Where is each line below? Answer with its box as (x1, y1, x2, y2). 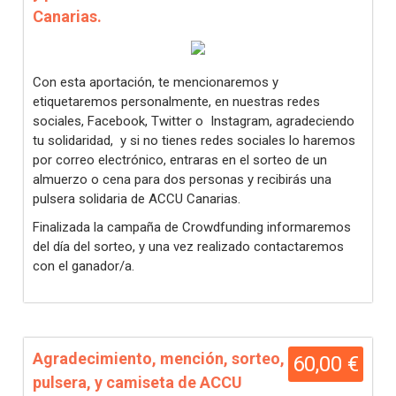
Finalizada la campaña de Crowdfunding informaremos (33, 219, 351, 235)
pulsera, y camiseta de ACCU (33, 373, 242, 392)
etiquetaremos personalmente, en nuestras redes (33, 94, 320, 110)
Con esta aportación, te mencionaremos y (33, 74, 278, 90)
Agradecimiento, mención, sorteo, (33, 349, 285, 368)
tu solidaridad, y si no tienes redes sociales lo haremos (33, 133, 355, 148)
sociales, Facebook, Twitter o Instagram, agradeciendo (33, 113, 354, 129)
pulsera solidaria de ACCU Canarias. (33, 191, 240, 207)
